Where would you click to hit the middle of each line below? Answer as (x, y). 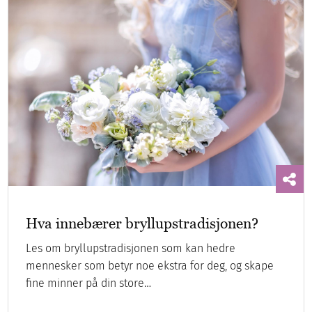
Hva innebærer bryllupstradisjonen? (142, 223)
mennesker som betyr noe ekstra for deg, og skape (150, 265)
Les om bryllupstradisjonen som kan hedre (131, 248)
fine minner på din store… (89, 283)
